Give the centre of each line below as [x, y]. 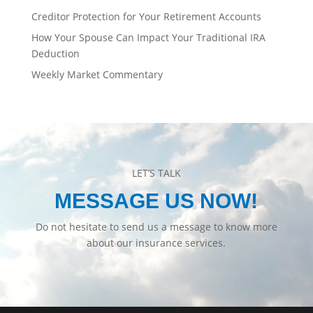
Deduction [55, 54]
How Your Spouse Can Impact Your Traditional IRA [148, 38]
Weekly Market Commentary [97, 75]
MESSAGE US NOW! [156, 201]
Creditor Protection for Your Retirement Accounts [146, 17]
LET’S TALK [156, 173]
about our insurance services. [156, 243]
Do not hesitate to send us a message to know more [156, 227]
